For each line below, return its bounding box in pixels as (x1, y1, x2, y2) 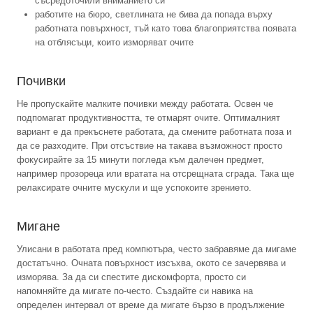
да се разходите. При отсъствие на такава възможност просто (17, 140, 282, 151)
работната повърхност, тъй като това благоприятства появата (35, 22, 296, 34)
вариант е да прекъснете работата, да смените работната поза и (17, 126, 291, 137)
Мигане (17, 219, 60, 233)
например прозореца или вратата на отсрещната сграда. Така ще (17, 168, 294, 179)
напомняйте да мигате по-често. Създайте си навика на (17, 285, 253, 296)
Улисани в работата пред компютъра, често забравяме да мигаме (17, 243, 296, 254)
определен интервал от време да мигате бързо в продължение (17, 299, 284, 310)
